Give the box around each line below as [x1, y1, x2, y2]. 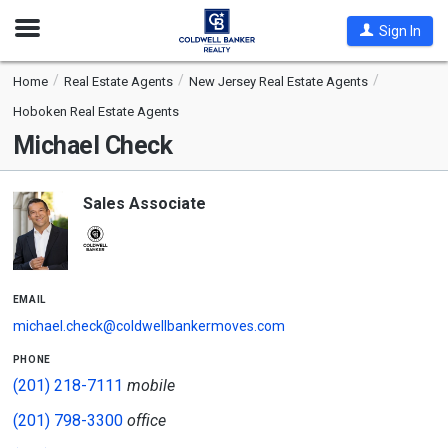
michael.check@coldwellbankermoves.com [12, 318, 285, 334]
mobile [122, 376, 179, 395]
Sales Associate [82, 194, 206, 213]
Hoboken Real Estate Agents [12, 104, 179, 119]
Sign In [378, 22, 421, 39]
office [122, 411, 170, 430]
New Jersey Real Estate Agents [188, 74, 368, 89]
